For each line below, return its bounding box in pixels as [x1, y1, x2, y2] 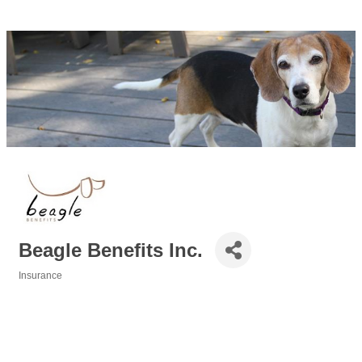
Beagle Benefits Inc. [19, 238, 203, 261]
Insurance [19, 270, 62, 281]
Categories [18, 281, 69, 292]
